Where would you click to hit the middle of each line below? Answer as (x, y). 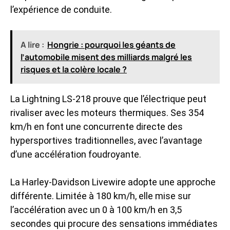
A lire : (32, 44)
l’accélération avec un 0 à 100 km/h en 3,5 (96, 209)
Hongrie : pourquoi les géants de (111, 44)
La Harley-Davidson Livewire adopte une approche (113, 182)
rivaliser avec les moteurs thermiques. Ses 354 (107, 112)
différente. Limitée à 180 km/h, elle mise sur (101, 196)
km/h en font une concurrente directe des (97, 126)
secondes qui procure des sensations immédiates (114, 223)
